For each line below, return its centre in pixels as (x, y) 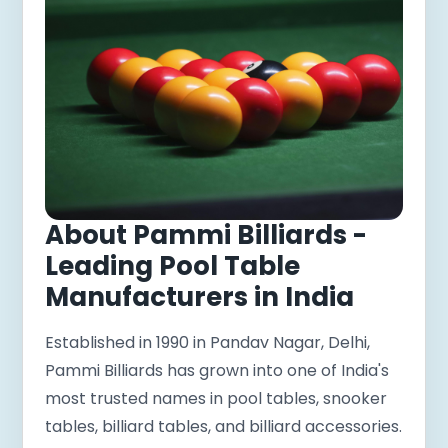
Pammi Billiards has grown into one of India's (217, 370)
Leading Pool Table (173, 265)
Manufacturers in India (200, 296)
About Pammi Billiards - (206, 234)
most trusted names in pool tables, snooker (216, 398)
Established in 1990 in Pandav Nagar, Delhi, (208, 342)
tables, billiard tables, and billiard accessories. (224, 426)
